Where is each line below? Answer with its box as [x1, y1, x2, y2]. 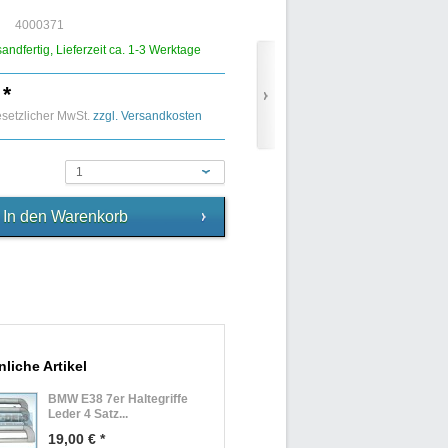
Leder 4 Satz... [48, 407, 128, 421]
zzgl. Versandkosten [93, 109, 202, 123]
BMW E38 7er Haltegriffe [48, 392, 188, 406]
